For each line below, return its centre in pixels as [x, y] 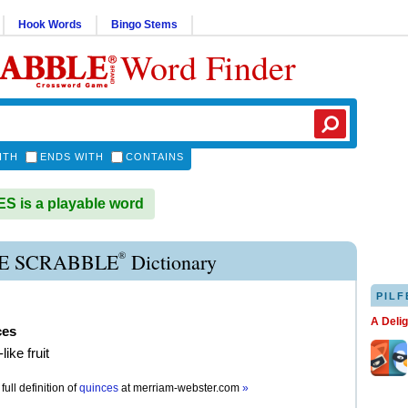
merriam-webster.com [188, 388]
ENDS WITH [72, 157]
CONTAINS [155, 157]
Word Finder [208, 67]
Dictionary [171, 262]
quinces [99, 388]
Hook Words [50, 25]
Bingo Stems [144, 25]
